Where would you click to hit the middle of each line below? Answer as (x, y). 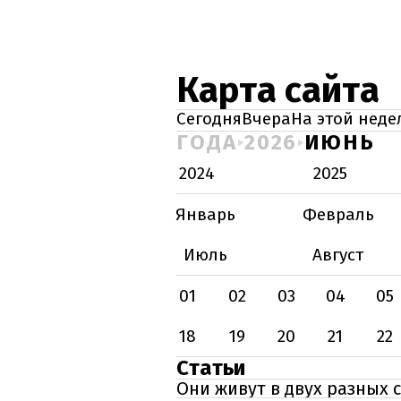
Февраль (338, 214)
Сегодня (209, 119)
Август (338, 255)
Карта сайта (278, 90)
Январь (205, 214)
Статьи (211, 368)
